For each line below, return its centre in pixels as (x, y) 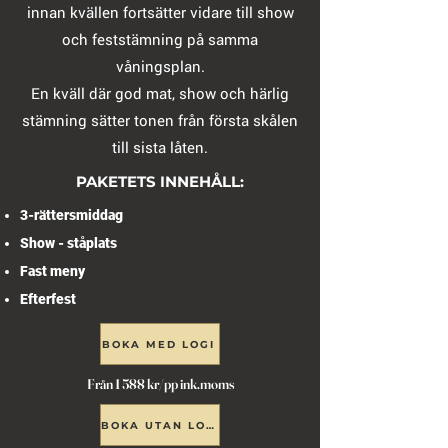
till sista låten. (160, 147)
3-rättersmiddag (71, 215)
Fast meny (52, 271)
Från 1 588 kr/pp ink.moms (160, 384)
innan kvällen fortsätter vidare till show (160, 12)
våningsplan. (160, 66)
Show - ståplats (68, 243)
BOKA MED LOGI (158, 344)
